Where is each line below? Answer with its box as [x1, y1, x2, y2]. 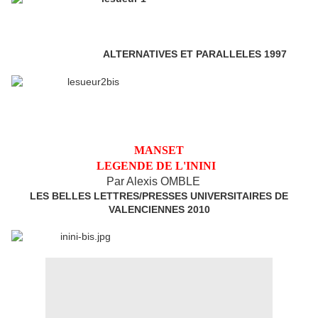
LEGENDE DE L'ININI [97, 160, 216, 172]
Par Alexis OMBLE [106, 175, 200, 188]
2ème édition [31, 48, 97, 60]
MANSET [134, 144, 184, 157]
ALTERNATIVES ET [99, 48, 196, 60]
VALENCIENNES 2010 [108, 204, 210, 216]
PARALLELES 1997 [195, 48, 287, 60]
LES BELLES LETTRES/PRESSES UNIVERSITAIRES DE [30, 190, 288, 202]
